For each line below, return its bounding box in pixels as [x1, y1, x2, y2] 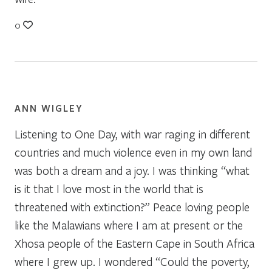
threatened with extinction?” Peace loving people [15, 199, 250, 214]
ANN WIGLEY [15, 101, 83, 114]
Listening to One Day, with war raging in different [15, 126, 250, 141]
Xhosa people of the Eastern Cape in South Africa [15, 235, 254, 251]
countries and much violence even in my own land [15, 144, 252, 160]
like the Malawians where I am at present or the [15, 217, 243, 233]
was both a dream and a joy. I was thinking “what [15, 162, 250, 178]
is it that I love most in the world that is [15, 180, 203, 196]
